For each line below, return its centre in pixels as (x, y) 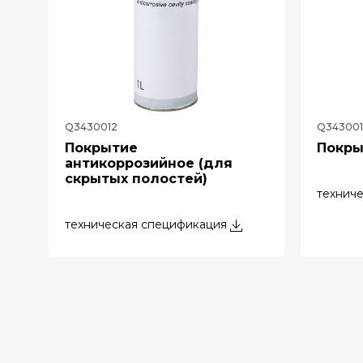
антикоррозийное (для (149, 163)
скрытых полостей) (136, 179)
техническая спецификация (146, 224)
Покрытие (101, 148)
